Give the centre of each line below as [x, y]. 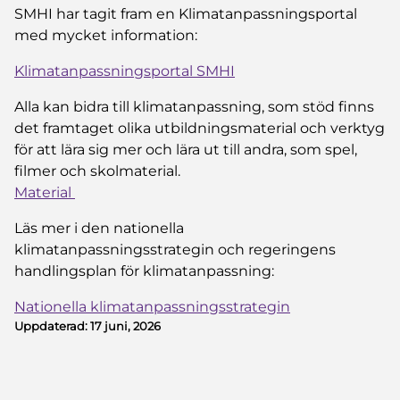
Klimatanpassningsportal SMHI [125, 71]
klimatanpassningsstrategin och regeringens [175, 249]
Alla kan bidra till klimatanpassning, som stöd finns [194, 106]
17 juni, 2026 [125, 325]
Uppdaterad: [52, 325]
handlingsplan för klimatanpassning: [144, 271]
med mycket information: [106, 35]
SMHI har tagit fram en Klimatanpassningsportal [186, 13]
